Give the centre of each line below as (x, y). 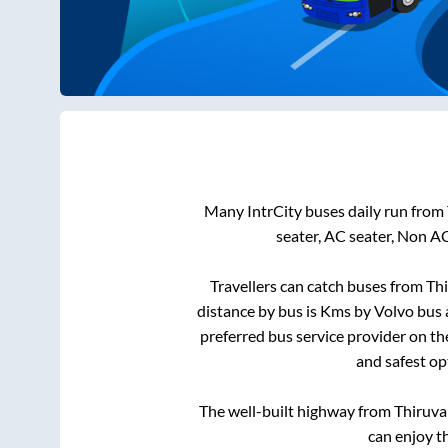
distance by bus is (258, 311)
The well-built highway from (296, 411)
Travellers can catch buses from (318, 286)
